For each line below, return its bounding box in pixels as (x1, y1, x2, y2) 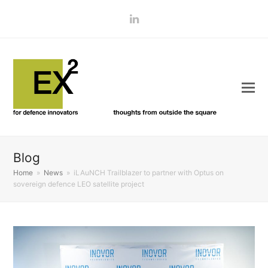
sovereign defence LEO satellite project (13, 179, 145, 189)
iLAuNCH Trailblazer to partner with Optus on (74, 168, 224, 178)
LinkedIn (138, 13, 182, 25)
